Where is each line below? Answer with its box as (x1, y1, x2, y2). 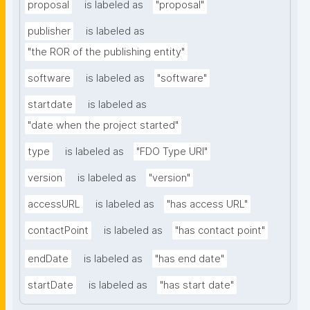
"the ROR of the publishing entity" (28, 46, 185, 59)
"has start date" (160, 279, 234, 292)
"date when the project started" (28, 119, 179, 132)
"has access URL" (167, 198, 248, 211)
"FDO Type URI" (136, 145, 208, 158)
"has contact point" (175, 224, 265, 237)
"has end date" (155, 253, 224, 266)
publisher (28, 25, 71, 38)
